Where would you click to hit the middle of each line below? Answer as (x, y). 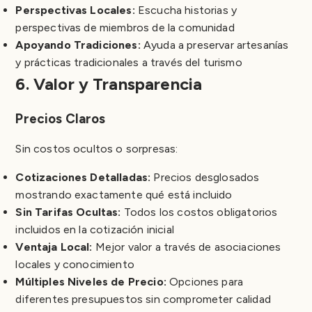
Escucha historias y (186, 10)
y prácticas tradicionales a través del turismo (129, 62)
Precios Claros (61, 118)
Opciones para (205, 281)
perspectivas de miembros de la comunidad (125, 27)
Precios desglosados (205, 177)
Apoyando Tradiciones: (78, 45)
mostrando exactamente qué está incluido (124, 194)
